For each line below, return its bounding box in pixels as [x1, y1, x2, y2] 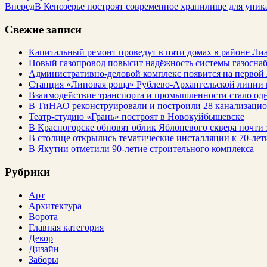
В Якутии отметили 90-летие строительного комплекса [29, 144, 254, 154]
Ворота [29, 211, 58, 222]
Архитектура [29, 200, 82, 211]
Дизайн [29, 243, 59, 254]
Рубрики [5, 166, 50, 179]
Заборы [29, 254, 58, 265]
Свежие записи [5, 23, 82, 36]
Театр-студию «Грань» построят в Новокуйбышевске [29, 111, 244, 122]
